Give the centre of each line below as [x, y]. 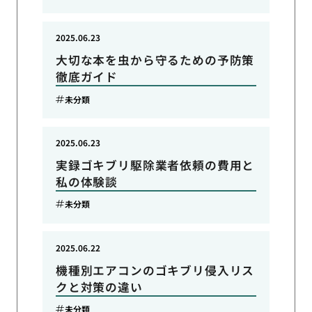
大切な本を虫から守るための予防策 [155, 60]
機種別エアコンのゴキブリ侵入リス [155, 270]
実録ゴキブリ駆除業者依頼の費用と [155, 165]
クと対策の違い [99, 287]
